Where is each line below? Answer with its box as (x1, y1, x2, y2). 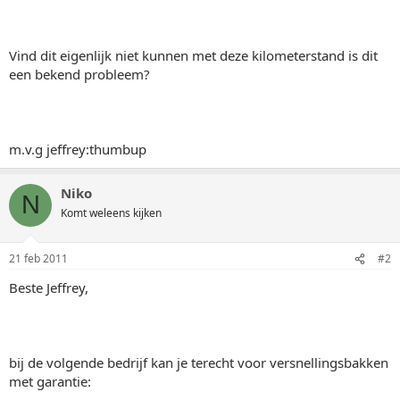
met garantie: (9, 372, 91, 390)
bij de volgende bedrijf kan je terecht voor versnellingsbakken (9, 354, 388, 371)
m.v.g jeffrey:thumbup (9, 139, 146, 158)
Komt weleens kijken (61, 204, 162, 221)
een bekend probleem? (9, 64, 150, 83)
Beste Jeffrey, (9, 279, 88, 296)
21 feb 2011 (9, 251, 68, 266)
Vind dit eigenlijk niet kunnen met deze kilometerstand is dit (9, 46, 378, 64)
